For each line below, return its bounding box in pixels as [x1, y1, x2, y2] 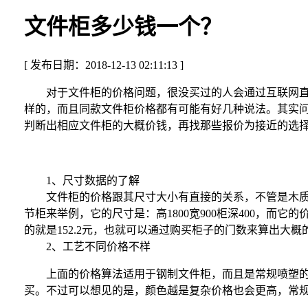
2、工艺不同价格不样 [23, 240, 151, 252]
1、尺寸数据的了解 [23, 174, 140, 186]
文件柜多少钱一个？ [23, 14, 222, 40]
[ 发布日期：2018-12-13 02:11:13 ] [23, 58, 184, 71]
